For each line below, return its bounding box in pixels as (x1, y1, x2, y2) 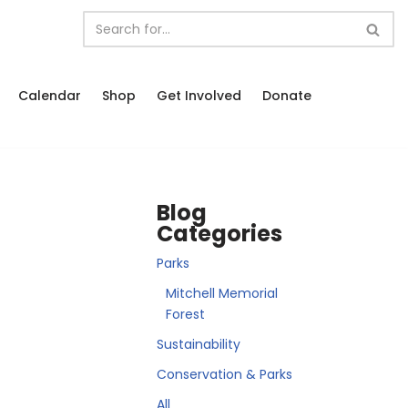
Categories (157, 219, 282, 249)
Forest (166, 305, 205, 323)
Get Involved (157, 87, 241, 105)
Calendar (18, 87, 81, 105)
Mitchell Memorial (166, 284, 278, 302)
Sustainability (157, 335, 240, 353)
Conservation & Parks (157, 365, 292, 383)
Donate (262, 87, 311, 105)
